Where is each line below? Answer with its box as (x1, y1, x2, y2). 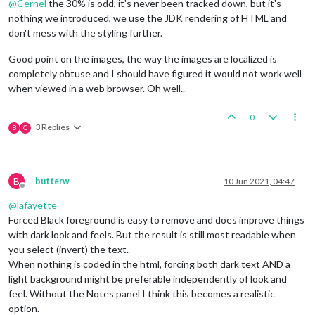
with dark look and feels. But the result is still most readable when (8, 229, 296, 241)
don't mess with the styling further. (8, 27, 162, 39)
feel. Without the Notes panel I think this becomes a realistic (8, 288, 275, 300)
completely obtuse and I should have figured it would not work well (8, 67, 302, 80)
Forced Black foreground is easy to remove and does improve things (8, 214, 304, 226)
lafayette (17, 199, 57, 212)
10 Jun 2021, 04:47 (224, 176, 295, 187)
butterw (35, 176, 70, 187)
